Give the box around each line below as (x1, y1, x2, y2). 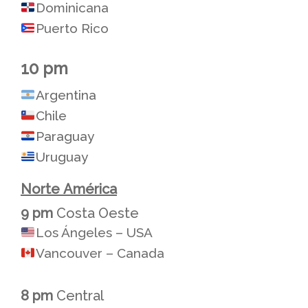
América (63, 180, 117, 197)
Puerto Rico (35, 20, 109, 36)
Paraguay (35, 128, 94, 144)
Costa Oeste (53, 204, 139, 221)
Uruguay (35, 148, 88, 164)
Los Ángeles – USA (35, 224, 153, 240)
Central (53, 287, 104, 304)
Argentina (35, 87, 96, 102)
